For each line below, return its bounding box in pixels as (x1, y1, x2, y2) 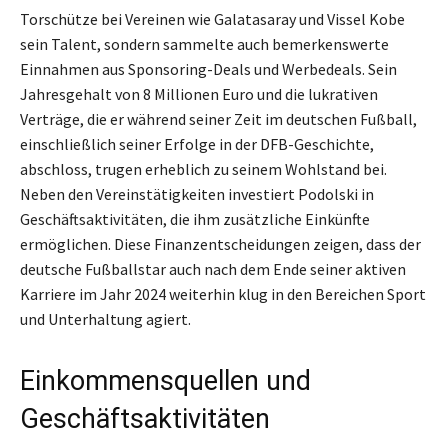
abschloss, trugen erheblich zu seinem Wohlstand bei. (20, 159, 387, 180)
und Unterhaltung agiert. (20, 309, 191, 330)
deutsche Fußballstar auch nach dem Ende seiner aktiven (20, 259, 406, 280)
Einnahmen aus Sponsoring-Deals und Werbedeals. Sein (20, 59, 397, 80)
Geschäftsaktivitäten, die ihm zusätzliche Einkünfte (20, 209, 370, 230)
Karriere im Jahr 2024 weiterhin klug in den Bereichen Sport (20, 284, 426, 305)
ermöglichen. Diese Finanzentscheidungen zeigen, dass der (20, 234, 421, 255)
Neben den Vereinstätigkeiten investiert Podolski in (20, 184, 374, 205)
